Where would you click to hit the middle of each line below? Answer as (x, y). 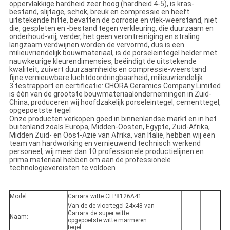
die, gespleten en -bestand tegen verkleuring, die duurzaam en (111, 28)
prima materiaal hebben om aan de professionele (90, 160)
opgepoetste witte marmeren (107, 221)
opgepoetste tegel (40, 111)
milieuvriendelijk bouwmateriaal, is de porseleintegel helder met (113, 53)
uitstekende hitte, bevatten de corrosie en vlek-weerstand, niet (113, 20)
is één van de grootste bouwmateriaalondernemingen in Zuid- (110, 94)
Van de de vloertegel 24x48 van (111, 206)
